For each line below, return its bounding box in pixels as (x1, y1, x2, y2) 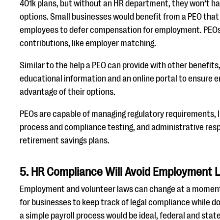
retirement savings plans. (20, 136, 110, 145)
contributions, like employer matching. (20, 38, 156, 48)
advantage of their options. (20, 87, 117, 97)
